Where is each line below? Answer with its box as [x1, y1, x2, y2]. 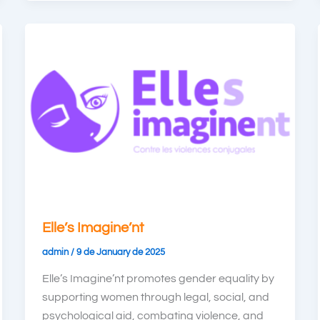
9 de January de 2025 [76, 246, 165, 257]
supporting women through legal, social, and [41, 291, 269, 304]
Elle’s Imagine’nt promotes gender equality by [41, 273, 274, 285]
